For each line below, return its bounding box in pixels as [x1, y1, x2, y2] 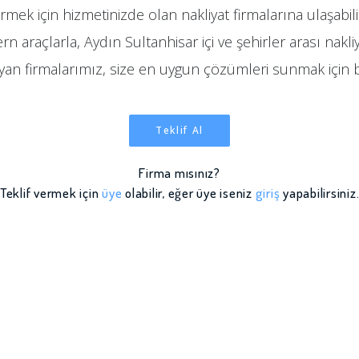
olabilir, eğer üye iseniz [122, 184, 256, 201]
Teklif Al [155, 123, 204, 137]
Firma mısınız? [139, 164, 220, 181]
